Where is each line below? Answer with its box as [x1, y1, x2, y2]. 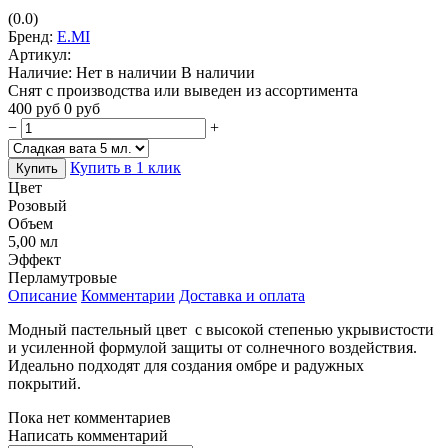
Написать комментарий [8, 426, 168, 444]
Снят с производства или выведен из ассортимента [8, 81, 358, 99]
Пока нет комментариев [8, 408, 171, 426]
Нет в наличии [76, 63, 177, 81]
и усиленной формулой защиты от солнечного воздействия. [8, 338, 417, 356]
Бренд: [8, 27, 57, 45]
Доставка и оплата [179, 286, 305, 304]
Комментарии [81, 286, 175, 304]
